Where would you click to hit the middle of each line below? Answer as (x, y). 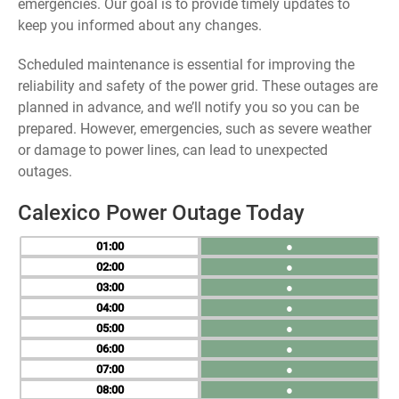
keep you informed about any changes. (140, 25)
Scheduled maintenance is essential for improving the (186, 65)
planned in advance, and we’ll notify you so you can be (188, 107)
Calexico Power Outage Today (161, 213)
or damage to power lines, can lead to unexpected (173, 150)
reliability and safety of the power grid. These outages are (198, 86)
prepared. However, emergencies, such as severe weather (195, 129)
